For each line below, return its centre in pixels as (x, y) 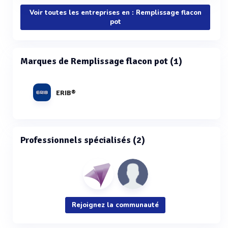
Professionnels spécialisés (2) (83, 140)
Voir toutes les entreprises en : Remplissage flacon (115, 13)
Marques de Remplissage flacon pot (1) (101, 61)
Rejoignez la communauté (115, 205)
